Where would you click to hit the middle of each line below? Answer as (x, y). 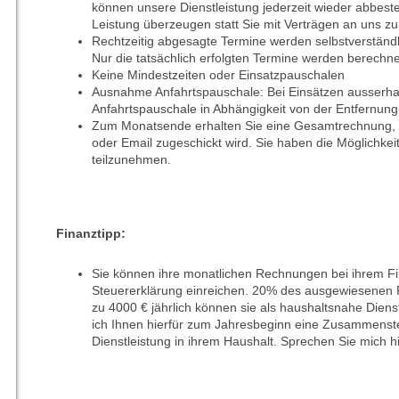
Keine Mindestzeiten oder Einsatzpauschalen (218, 75)
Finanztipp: (90, 234)
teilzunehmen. (131, 160)
